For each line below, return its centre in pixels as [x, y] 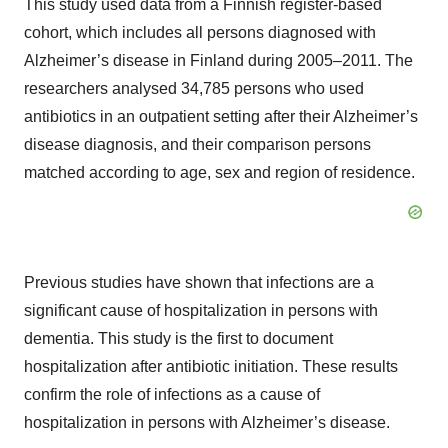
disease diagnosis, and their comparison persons [197, 144]
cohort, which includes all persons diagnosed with [200, 32]
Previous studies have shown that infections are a [199, 282]
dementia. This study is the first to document [178, 338]
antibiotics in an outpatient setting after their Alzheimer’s [221, 116]
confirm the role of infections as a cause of [172, 394]
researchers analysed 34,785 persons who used [194, 88]
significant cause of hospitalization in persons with [201, 310]
